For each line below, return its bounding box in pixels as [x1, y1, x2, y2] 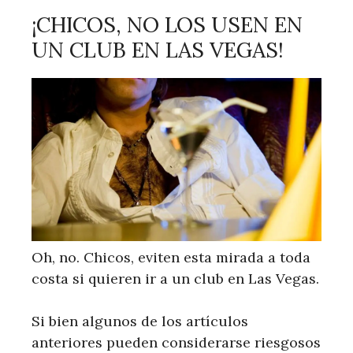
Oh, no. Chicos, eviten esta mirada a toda [32, 248, 310, 267]
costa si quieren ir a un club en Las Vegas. [32, 269, 319, 288]
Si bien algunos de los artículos [32, 312, 248, 331]
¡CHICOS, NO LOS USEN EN [32, 11, 303, 39]
